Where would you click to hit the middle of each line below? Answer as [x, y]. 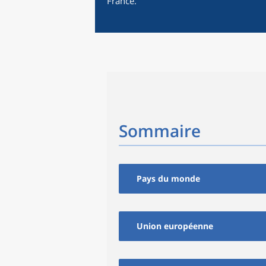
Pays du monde [168, 178]
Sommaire [160, 131]
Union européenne [175, 226]
